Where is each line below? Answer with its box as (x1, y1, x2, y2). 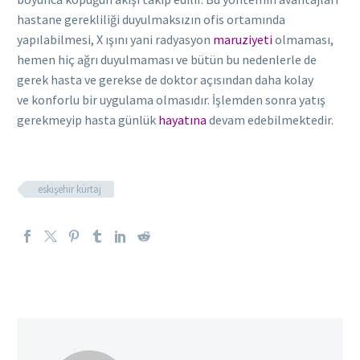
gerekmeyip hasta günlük (17, 111, 158, 128)
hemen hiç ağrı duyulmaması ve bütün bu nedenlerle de (17, 51, 317, 67)
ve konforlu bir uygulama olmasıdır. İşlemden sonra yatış (17, 91, 325, 108)
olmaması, (272, 31, 333, 47)
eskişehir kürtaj (38, 182, 101, 196)
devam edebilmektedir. (207, 111, 333, 128)
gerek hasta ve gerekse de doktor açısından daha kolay (17, 71, 313, 88)
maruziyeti (213, 31, 272, 47)
